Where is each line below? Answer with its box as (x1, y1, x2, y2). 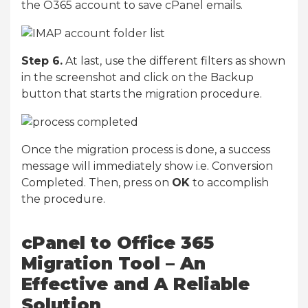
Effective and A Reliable (21, 274, 250, 295)
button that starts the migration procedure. (21, 87, 262, 101)
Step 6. (21, 54, 63, 68)
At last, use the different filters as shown (63, 54, 285, 68)
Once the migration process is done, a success (21, 143, 270, 157)
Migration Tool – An (21, 253, 206, 274)
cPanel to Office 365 (21, 232, 214, 254)
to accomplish (190, 176, 269, 190)
